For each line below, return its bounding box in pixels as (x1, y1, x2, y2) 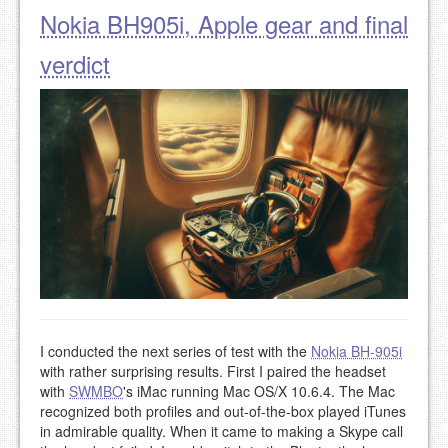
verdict (40, 45, 110, 81)
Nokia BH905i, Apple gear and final (40, 5, 408, 41)
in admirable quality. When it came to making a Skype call (40, 421, 403, 441)
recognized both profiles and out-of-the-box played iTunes (40, 401, 406, 421)
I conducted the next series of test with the (40, 341, 311, 361)
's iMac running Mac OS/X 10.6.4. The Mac (123, 381, 395, 401)
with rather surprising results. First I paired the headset (40, 361, 386, 381)
